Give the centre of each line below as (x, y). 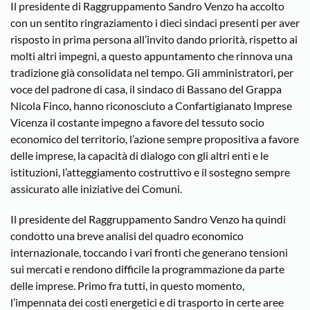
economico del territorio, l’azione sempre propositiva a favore (155, 139)
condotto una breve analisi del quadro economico (127, 236)
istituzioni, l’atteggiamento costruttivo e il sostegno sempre (150, 172)
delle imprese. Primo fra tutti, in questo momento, (127, 286)
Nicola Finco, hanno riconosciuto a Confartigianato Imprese (151, 106)
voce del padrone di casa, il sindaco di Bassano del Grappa (146, 89)
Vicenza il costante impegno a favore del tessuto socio (137, 122)
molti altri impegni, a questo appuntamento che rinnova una (152, 56)
